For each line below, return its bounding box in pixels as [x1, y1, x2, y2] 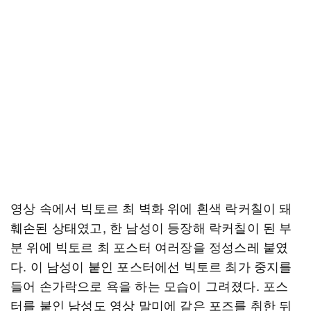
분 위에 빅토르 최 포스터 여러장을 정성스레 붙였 [10, 237, 289, 255]
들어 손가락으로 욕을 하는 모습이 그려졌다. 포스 [10, 276, 289, 294]
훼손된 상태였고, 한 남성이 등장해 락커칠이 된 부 [10, 218, 292, 236]
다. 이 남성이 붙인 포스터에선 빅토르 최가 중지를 [10, 257, 292, 275]
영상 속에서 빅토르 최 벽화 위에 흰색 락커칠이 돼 [10, 199, 292, 217]
